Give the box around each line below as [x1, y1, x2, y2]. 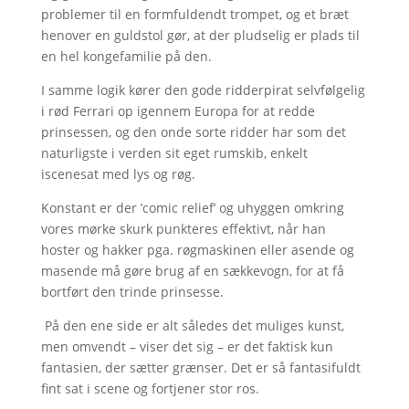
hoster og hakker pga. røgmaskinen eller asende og [40, 240, 354, 258]
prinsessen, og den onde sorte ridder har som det [40, 122, 346, 141]
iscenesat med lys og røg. [40, 164, 195, 183]
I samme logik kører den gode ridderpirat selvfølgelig [40, 80, 365, 99]
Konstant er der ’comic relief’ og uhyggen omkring [40, 198, 344, 216]
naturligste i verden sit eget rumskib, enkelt [40, 143, 308, 162]
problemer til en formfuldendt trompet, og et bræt [40, 5, 349, 23]
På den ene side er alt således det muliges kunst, [40, 316, 344, 334]
